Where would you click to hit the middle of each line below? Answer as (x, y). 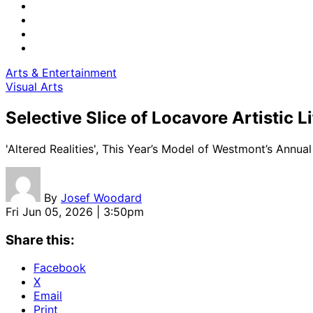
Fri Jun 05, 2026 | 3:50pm (75, 211)
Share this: (40, 240)
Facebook (60, 268)
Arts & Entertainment (61, 73)
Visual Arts (34, 87)
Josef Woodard (101, 197)
